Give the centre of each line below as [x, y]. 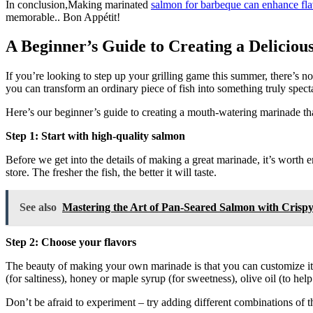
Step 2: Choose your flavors [71, 242]
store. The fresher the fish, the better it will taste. [111, 173]
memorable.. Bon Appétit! [63, 17]
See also [38, 208]
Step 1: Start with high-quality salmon [95, 136]
